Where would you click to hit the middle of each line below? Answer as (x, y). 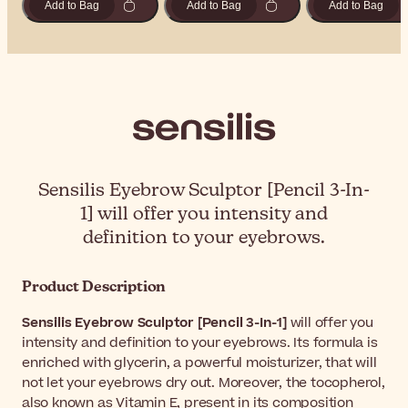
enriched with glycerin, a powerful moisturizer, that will (199, 363)
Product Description (94, 288)
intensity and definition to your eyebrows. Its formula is (200, 343)
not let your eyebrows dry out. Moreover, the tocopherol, (204, 383)
